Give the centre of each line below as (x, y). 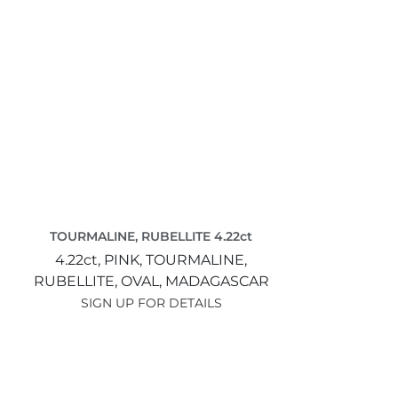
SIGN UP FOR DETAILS (151, 302)
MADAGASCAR (217, 281)
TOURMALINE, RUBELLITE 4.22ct (151, 236)
